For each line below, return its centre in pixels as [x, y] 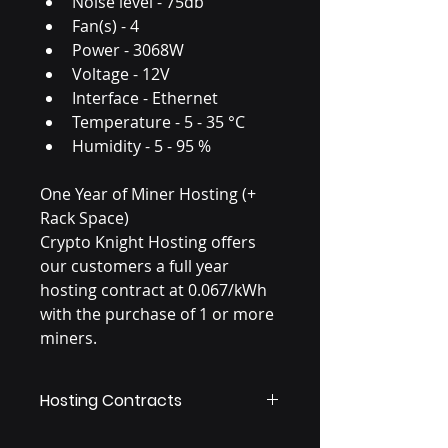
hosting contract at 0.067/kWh [155, 290]
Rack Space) [84, 218]
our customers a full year [136, 266]
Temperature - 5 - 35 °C [160, 122]
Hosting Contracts [111, 400]
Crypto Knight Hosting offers [150, 242]
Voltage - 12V [123, 74]
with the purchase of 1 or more [159, 314]
